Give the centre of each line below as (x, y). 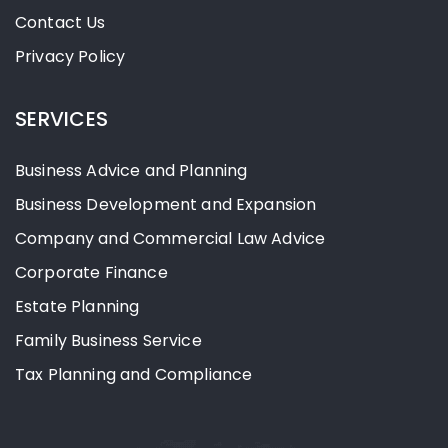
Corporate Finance (91, 272)
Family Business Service (108, 340)
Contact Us (60, 22)
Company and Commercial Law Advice (170, 238)
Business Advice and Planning (131, 170)
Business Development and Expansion (166, 204)
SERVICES (62, 118)
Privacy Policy (70, 56)
